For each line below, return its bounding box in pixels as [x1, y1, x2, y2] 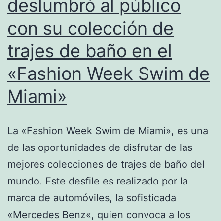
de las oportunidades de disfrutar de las [7, 141, 192, 153]
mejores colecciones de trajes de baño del [7, 158, 205, 170]
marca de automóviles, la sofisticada [7, 191, 176, 204]
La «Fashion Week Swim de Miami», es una [7, 124, 208, 137]
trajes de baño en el [7, 39, 172, 62]
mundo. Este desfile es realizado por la [7, 175, 188, 187]
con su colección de [7, 17, 174, 39]
